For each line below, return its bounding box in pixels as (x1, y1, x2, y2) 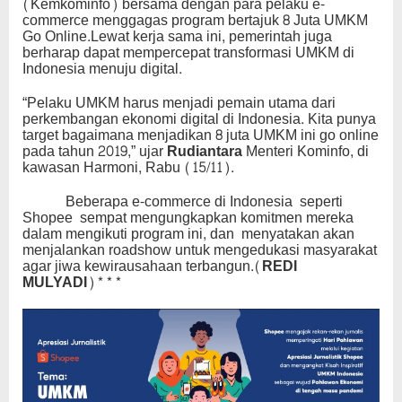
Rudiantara (167, 138, 246, 165)
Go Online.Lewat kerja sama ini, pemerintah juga (22, 23, 332, 50)
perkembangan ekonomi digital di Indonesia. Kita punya (22, 106, 376, 133)
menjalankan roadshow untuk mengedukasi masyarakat (22, 237, 377, 264)
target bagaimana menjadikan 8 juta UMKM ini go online (22, 122, 379, 149)
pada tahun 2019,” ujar (22, 138, 167, 165)
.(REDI (250, 253, 297, 280)
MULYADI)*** (22, 269, 122, 296)
